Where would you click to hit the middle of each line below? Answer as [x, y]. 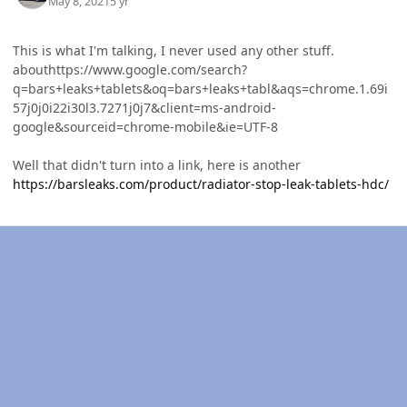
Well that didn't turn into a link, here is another [157, 165]
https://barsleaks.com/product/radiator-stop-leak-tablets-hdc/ [201, 184]
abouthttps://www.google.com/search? [130, 70]
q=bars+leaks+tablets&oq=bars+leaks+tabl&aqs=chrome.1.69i [200, 89]
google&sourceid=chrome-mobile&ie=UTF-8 [145, 127]
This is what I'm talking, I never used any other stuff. [175, 51]
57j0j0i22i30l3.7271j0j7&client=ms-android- [144, 108]
